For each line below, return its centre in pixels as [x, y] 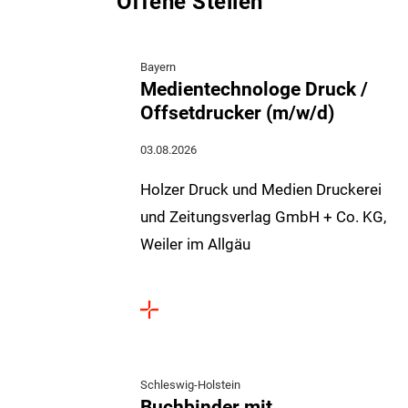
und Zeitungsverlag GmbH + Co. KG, [263, 217]
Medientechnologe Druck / [254, 89]
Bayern [158, 67]
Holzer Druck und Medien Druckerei [261, 189]
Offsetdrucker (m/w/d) [237, 112]
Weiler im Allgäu [195, 244]
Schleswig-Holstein [190, 385]
